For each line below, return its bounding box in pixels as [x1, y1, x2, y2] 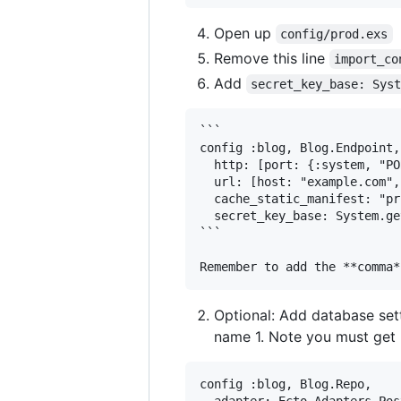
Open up [214, 23, 276, 42]
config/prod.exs [280, 26, 388, 41]
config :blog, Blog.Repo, [200, 376, 371, 391]
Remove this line [214, 48, 329, 67]
